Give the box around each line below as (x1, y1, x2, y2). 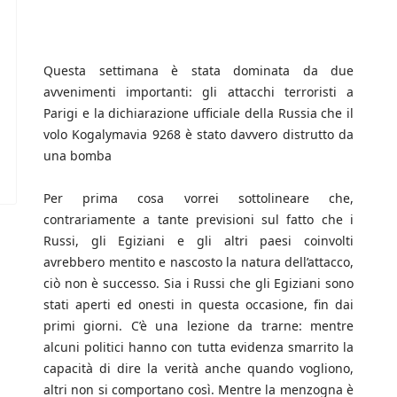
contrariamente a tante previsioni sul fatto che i (43, 211, 354, 229)
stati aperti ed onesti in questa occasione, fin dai (43, 296, 354, 314)
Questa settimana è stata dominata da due (43, 62, 354, 80)
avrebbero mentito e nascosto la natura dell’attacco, (43, 253, 354, 271)
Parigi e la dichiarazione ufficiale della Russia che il (43, 105, 354, 122)
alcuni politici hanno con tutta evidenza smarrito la (43, 339, 354, 356)
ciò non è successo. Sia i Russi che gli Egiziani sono (43, 275, 354, 292)
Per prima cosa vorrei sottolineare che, (43, 190, 354, 207)
